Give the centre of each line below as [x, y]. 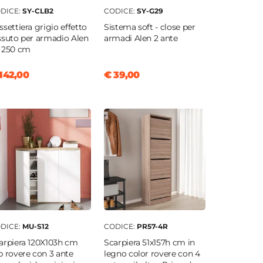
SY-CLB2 [38, 11]
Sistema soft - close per [149, 27]
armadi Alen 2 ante [141, 38]
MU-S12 [35, 227]
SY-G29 [150, 11]
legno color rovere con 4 [152, 254]
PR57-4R [152, 227]
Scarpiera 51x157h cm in [149, 243]
